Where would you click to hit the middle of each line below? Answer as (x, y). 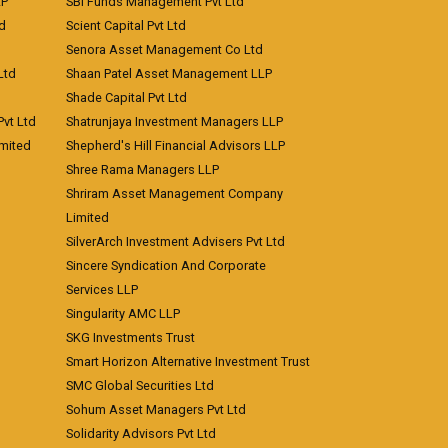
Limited (87, 217)
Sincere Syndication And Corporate (166, 265)
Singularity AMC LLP (123, 313)
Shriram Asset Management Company (174, 193)
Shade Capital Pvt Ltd (126, 97)
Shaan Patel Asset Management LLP (169, 73)
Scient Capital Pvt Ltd (126, 25)
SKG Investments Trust (130, 337)
